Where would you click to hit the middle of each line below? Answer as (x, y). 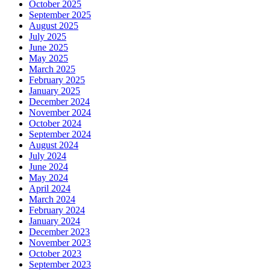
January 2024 (55, 221)
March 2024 (52, 199)
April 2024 (50, 189)
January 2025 (55, 91)
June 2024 (49, 167)
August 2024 (54, 145)
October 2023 (55, 254)
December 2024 (59, 102)
